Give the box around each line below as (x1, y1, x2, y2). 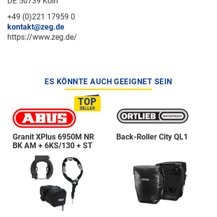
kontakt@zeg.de (7, 22, 64, 32)
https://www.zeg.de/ (7, 32, 77, 42)
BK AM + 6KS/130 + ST (13, 141, 93, 151)
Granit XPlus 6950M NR (13, 132, 94, 142)
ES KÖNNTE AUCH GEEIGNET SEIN (45, 77, 172, 87)
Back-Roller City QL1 (116, 132, 188, 142)
